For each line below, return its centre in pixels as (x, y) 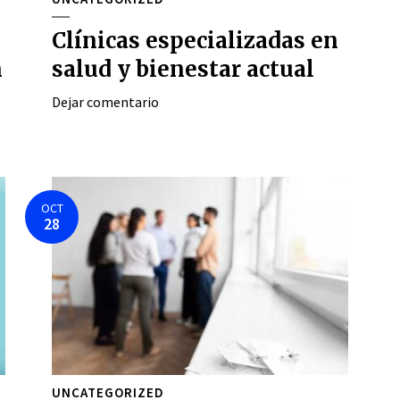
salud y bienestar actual (183, 69)
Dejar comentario (105, 102)
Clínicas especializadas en (195, 41)
